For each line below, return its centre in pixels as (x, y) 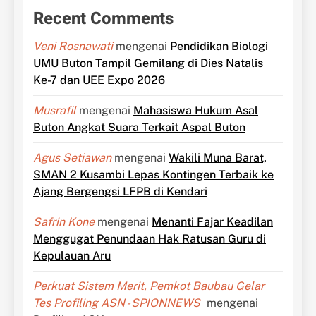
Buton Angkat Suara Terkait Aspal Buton (139, 127)
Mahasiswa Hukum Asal (196, 110)
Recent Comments (103, 18)
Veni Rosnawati (73, 46)
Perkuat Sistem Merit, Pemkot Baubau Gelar (149, 286)
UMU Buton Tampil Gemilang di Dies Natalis (148, 63)
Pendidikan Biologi (219, 46)
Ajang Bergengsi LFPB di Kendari (120, 191)
